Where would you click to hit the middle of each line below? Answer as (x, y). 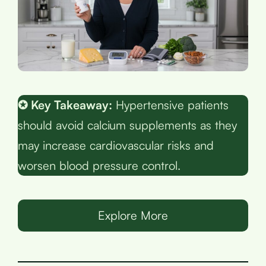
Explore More (133, 215)
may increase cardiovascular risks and (116, 145)
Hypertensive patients (170, 104)
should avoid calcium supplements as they (127, 125)
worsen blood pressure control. (99, 165)
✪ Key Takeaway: (65, 104)
